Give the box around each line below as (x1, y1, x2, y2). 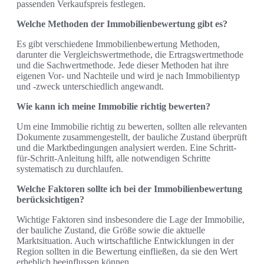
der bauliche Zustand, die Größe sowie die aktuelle (16, 225, 205, 235)
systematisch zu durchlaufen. (16, 163, 123, 174)
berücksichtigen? (16, 194, 84, 204)
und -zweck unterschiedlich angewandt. (16, 81, 164, 91)
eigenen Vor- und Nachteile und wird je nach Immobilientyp (16, 70, 240, 81)
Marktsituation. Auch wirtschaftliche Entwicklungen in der (16, 235, 234, 246)
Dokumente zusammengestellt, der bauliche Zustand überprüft (16, 131, 247, 142)
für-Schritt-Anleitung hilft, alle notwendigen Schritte (16, 153, 210, 163)
